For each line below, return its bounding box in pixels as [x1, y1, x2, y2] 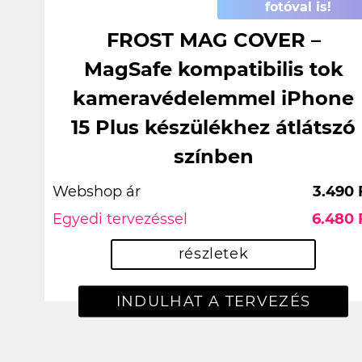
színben [173, 144, 254, 168]
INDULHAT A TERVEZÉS [116, 292, 311, 310]
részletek [178, 245, 249, 263]
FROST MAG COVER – [106, 27, 321, 52]
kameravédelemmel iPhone [73, 86, 354, 110]
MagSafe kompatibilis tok [83, 57, 343, 81]
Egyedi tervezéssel [53, 209, 187, 228]
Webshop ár [53, 182, 141, 200]
